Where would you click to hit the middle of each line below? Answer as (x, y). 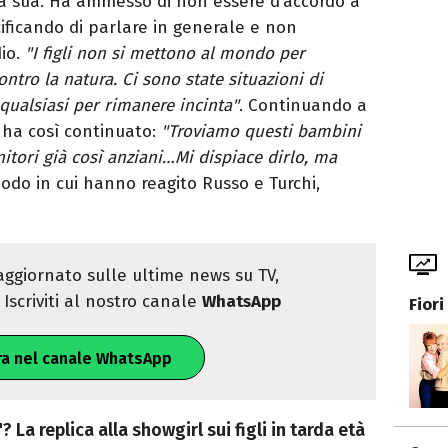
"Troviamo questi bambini (261, 132)
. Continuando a (303, 106)
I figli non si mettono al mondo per (168, 54)
